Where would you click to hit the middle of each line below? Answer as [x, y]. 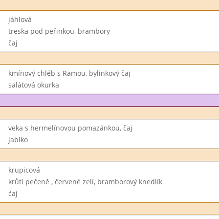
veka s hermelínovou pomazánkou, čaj [70, 128]
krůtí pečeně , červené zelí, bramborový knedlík [85, 182]
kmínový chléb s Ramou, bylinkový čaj [69, 73]
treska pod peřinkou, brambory [59, 31]
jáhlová [20, 19]
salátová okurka [33, 85]
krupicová [24, 170]
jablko [18, 140]
